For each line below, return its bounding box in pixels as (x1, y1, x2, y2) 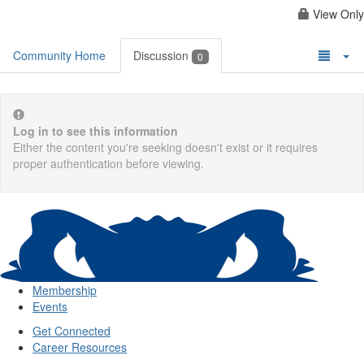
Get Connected (32, 323, 110, 340)
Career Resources (32, 339, 127, 356)
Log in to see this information (13, 123, 178, 140)
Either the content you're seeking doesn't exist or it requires (13, 139, 318, 156)
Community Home (13, 47, 106, 63)
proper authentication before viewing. (13, 155, 204, 172)
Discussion (133, 47, 192, 63)
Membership (32, 282, 97, 299)
